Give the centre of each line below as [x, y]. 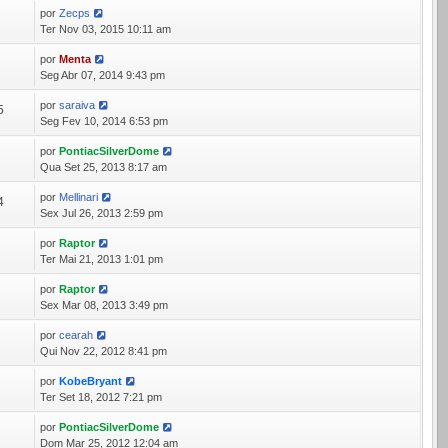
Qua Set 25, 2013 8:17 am [104, 167]
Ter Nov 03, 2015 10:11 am [106, 29]
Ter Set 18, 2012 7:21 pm [101, 397]
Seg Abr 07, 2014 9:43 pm [103, 75]
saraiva [77, 105]
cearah [76, 335]
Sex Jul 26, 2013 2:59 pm [102, 213]
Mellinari [79, 197]
